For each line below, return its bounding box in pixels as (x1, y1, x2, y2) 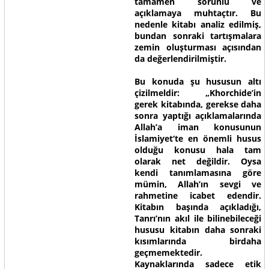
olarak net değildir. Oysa (134, 156, 262, 167)
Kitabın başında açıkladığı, (134, 201, 262, 213)
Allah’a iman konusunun (134, 121, 262, 133)
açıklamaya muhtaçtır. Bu (134, 7, 262, 19)
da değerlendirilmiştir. (134, 53, 226, 64)
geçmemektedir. (134, 247, 202, 258)
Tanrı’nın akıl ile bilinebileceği (134, 213, 262, 224)
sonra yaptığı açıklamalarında (134, 110, 262, 121)
